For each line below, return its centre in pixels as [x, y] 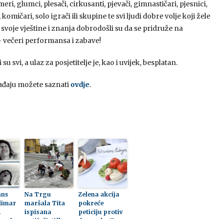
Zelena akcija [99, 194]
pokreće [91, 203]
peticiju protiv [100, 212]
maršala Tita [44, 203]
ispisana [38, 212]
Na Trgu [37, 194]
